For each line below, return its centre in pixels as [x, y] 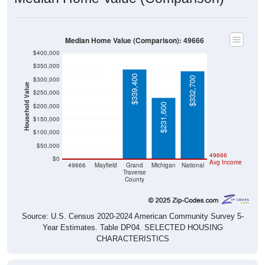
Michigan [164, 165]
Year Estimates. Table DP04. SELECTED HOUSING [132, 228]
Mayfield [106, 165]
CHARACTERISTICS [132, 239]
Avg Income [226, 162]
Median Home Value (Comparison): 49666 [135, 40]
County [135, 179]
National [193, 165]
